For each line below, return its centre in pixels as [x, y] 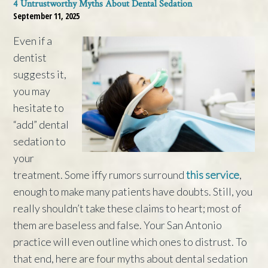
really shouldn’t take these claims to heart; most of [127, 208]
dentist [30, 58]
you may [32, 91]
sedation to [40, 141]
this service [213, 175]
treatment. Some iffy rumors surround [100, 175]
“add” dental [41, 125]
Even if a [33, 41]
